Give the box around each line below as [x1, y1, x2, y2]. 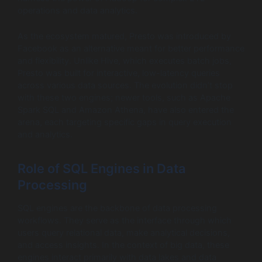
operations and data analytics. [18, 5, 137, 16]
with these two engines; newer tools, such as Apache [18, 92, 230, 104]
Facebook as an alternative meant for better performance [18, 43, 244, 54]
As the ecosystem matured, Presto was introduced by [18, 31, 231, 42]
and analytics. [18, 129, 73, 140]
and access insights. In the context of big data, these [18, 240, 229, 251]
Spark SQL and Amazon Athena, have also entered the [18, 105, 234, 116]
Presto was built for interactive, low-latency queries [18, 68, 220, 79]
